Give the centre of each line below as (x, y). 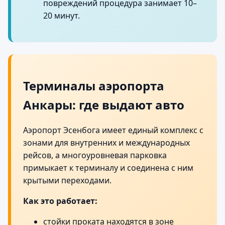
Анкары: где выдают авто (104, 104)
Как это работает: (60, 201)
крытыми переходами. (67, 181)
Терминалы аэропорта (94, 85)
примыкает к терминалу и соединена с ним (108, 168)
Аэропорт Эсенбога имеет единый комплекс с (113, 130)
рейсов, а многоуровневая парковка (95, 155)
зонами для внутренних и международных (106, 143)
